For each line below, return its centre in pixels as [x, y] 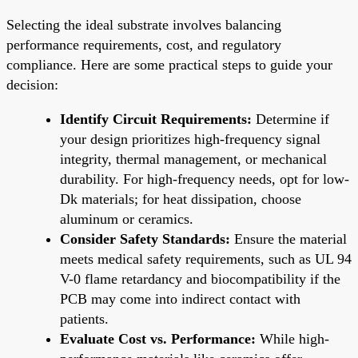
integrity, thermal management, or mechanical [193, 159]
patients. [84, 318]
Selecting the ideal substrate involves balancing [144, 24]
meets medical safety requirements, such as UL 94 [206, 259]
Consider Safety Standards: [145, 239]
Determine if [290, 119]
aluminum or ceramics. [127, 219]
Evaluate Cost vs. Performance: [158, 338]
